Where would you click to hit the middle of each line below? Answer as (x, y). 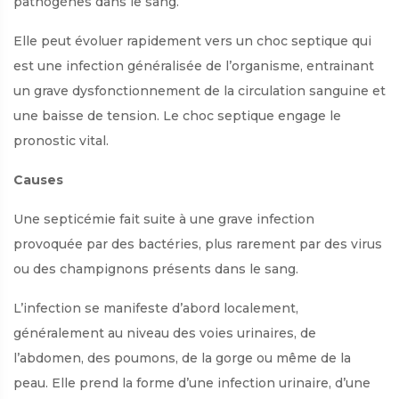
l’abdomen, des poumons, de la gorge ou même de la (182, 358)
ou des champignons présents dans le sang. (156, 269)
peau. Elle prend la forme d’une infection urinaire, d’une (192, 383)
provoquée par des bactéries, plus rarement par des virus (198, 244)
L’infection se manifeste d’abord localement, (156, 308)
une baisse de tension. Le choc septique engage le (177, 115)
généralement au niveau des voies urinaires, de (165, 333)
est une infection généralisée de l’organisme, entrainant (194, 65)
